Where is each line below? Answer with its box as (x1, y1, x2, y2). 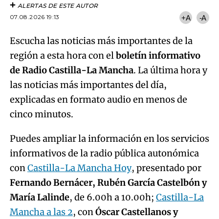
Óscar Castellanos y (95, 206, 178, 218)
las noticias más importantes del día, (10, 79, 167, 90)
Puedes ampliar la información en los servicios (10, 133, 209, 144)
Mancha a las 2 (10, 206, 73, 218)
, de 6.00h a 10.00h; (69, 192, 156, 203)
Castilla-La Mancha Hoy (27, 162, 131, 174)
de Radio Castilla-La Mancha (10, 65, 133, 76)
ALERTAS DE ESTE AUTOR (18, 2, 98, 9)
